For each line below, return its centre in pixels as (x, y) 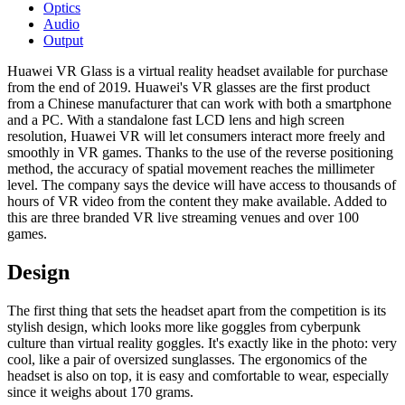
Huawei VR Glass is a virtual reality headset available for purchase (198, 71)
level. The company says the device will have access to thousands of (202, 184)
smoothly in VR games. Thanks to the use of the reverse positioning (200, 152)
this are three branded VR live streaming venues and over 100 (183, 217)
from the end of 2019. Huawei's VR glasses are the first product (188, 87)
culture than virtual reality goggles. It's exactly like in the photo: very (202, 343)
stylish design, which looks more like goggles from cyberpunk (184, 326)
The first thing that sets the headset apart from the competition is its (197, 310)
